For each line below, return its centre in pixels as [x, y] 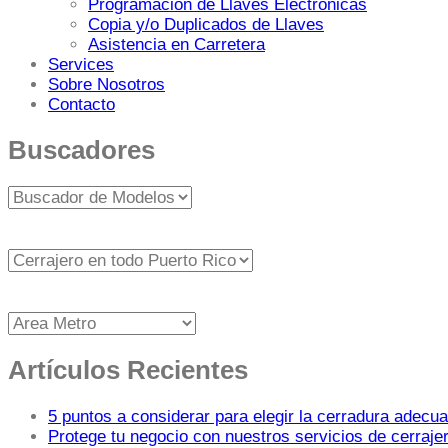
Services [81, 64]
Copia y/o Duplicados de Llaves [206, 24]
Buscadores [81, 150]
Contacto [81, 104]
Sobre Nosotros [106, 84]
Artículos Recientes [128, 370]
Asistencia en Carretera [176, 44]
